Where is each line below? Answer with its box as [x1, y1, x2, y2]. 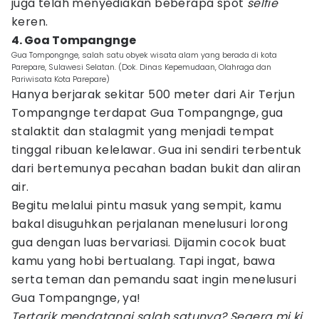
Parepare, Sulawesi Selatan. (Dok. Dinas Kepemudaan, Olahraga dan [11, 61, 271, 73]
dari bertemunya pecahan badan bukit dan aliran [11, 160, 301, 177]
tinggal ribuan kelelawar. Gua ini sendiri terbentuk [11, 142, 302, 158]
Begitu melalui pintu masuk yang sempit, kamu [11, 197, 282, 214]
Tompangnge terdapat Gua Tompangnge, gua [11, 105, 283, 121]
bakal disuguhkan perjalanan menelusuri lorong [11, 216, 288, 232]
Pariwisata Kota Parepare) [11, 73, 110, 85]
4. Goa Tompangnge [11, 32, 136, 48]
